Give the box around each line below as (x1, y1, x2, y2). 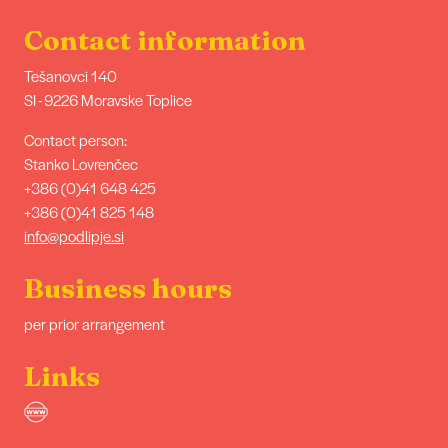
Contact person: (24, 128, 127, 150)
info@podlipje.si (24, 224, 124, 246)
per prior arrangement (24, 313, 165, 335)
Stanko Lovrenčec (24, 152, 138, 174)
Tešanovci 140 (24, 64, 117, 86)
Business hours (24, 270, 232, 305)
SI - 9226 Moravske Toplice (24, 88, 192, 110)
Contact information (24, 22, 306, 57)
